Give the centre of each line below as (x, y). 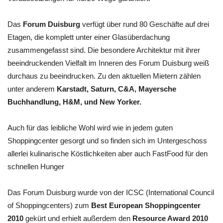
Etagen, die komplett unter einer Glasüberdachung (89, 37)
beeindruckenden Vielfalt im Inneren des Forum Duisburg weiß (108, 63)
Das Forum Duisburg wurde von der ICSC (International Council (111, 192)
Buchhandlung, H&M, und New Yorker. (74, 102)
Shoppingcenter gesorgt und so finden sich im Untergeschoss (107, 141)
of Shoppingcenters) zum (49, 205)
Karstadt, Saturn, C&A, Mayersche (116, 89)
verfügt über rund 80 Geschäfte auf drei (145, 24)
